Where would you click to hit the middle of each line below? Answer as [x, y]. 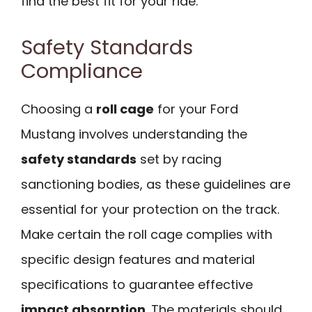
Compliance [82, 71]
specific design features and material [138, 259]
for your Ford [196, 109]
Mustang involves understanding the [134, 134]
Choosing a [58, 109]
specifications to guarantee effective [137, 284]
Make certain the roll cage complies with [147, 234]
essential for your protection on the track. [150, 209]
